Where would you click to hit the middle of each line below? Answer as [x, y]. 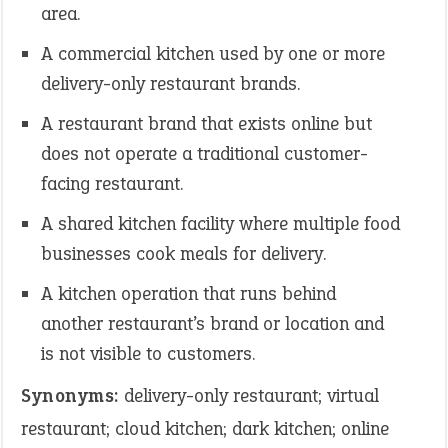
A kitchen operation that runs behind [188, 293]
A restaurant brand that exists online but [206, 123]
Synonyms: [70, 395]
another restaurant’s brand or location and [212, 323]
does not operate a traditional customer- [204, 153]
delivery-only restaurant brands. [170, 83]
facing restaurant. [112, 183]
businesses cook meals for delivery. [183, 253]
